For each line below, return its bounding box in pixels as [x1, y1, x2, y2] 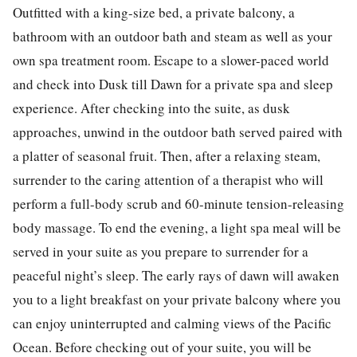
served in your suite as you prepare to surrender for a [13, 242, 308, 261]
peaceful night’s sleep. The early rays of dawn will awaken [13, 266, 339, 285]
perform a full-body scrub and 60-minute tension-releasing [13, 194, 344, 214]
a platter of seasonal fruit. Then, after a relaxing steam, [13, 147, 320, 166]
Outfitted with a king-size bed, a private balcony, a [13, 3, 295, 22]
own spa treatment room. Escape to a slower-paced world [13, 51, 329, 70]
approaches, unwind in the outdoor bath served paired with [13, 123, 343, 142]
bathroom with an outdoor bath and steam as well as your [13, 27, 332, 46]
